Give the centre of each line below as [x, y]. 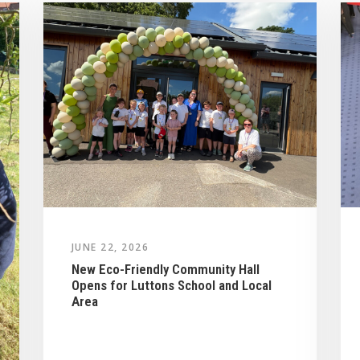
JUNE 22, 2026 [110, 247]
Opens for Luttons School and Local [171, 285]
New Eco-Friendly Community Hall [165, 269]
